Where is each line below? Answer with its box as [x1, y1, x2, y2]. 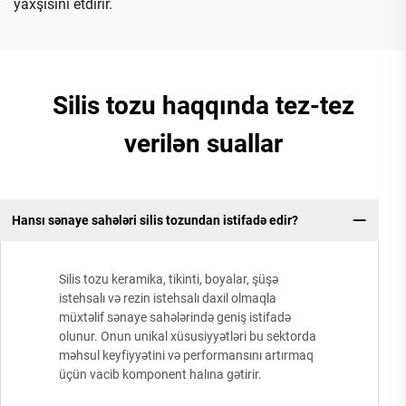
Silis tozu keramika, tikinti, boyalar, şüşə [59, 272, 278, 287]
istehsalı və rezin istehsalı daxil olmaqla [59, 291, 276, 306]
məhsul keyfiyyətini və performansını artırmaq [59, 348, 314, 363]
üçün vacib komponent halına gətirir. [59, 367, 262, 382]
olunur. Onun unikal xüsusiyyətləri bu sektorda [59, 329, 316, 344]
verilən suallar [123, 128, 283, 159]
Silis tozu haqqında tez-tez [52, 90, 354, 121]
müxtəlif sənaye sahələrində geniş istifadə [59, 310, 291, 325]
